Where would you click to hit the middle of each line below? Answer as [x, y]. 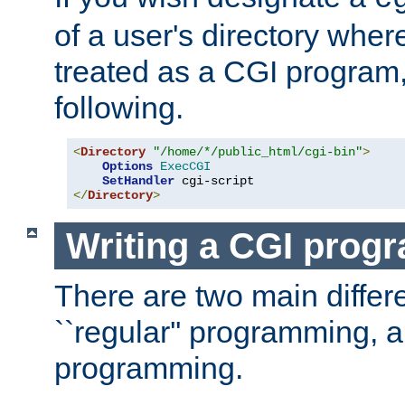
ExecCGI [185, 166]
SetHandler [138, 180]
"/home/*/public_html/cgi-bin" [258, 151]
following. [119, 107]
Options [127, 166]
